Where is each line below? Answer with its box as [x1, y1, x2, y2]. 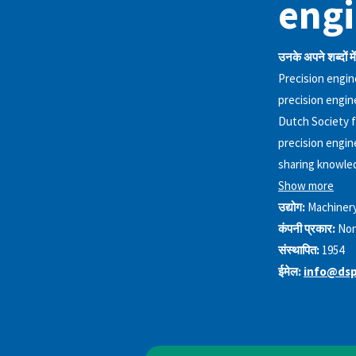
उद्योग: [278, 199, 305, 215]
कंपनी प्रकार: [278, 221, 335, 237]
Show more [278, 178, 334, 194]
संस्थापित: [278, 242, 319, 258]
